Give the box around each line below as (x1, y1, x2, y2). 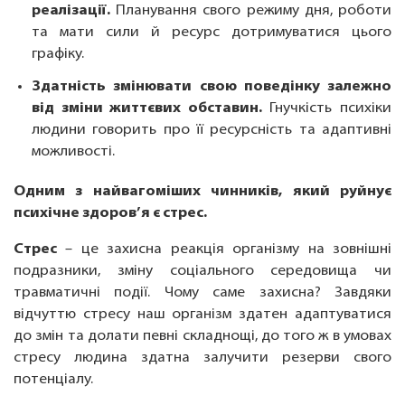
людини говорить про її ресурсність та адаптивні (32, 123, 391, 138)
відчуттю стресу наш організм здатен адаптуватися (14, 307, 391, 323)
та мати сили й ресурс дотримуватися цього (32, 25, 391, 41)
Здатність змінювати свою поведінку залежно (32, 80, 391, 95)
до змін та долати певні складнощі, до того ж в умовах (14, 329, 391, 344)
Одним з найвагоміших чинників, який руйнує (14, 184, 391, 200)
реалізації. (32, 4, 110, 19)
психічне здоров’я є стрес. (14, 206, 207, 221)
